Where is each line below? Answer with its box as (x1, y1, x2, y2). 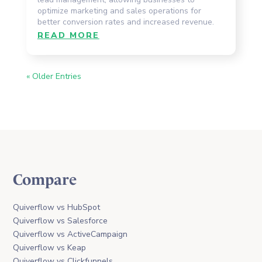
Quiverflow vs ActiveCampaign (13, 228, 128, 240)
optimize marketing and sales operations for (37, 5, 201, 16)
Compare (13, 170, 77, 189)
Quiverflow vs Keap (13, 242, 87, 253)
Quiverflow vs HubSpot (13, 201, 101, 213)
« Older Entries (26, 70, 81, 82)
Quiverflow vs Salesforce (13, 215, 108, 226)
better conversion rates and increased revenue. (37, 16, 214, 27)
